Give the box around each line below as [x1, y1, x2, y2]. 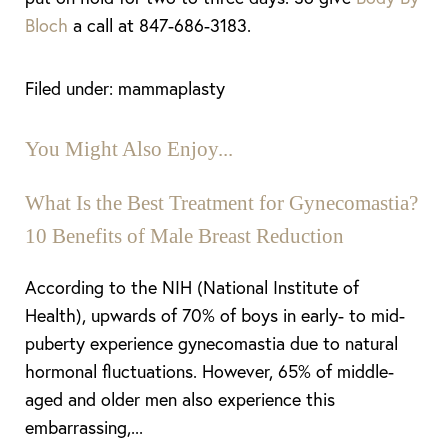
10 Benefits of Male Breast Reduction [25, 224, 344, 248]
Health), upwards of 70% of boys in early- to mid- [25, 303, 405, 327]
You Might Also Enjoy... [25, 137, 233, 161]
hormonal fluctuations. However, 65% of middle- [25, 359, 394, 383]
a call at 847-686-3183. [68, 13, 251, 37]
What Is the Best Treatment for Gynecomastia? [25, 191, 418, 215]
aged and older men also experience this [25, 387, 335, 411]
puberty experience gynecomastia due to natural [25, 331, 398, 355]
